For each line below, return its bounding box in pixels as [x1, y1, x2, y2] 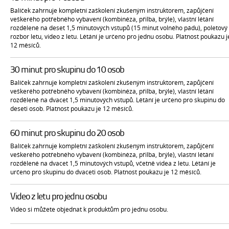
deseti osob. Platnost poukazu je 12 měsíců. [10, 104, 133, 113]
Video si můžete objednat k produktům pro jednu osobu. [10, 205, 168, 214]
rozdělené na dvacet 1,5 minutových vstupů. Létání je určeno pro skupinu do [10, 96, 225, 104]
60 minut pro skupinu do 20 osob [10, 129, 124, 139]
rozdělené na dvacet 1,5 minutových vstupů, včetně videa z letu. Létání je [10, 159, 216, 168]
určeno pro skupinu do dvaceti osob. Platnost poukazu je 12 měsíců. [10, 168, 201, 176]
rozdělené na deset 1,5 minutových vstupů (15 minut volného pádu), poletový [10, 24, 227, 32]
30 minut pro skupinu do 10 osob [10, 65, 124, 75]
